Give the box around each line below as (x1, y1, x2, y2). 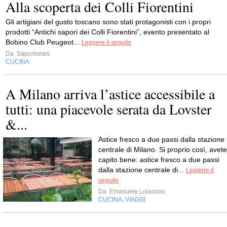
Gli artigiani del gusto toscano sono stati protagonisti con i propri (6, 18, 211, 26)
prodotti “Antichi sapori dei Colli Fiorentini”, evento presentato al (6, 28, 209, 36)
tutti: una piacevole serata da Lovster (6, 99, 211, 119)
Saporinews (15, 50, 50, 57)
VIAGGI (125, 196, 145, 203)
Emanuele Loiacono (108, 188, 165, 195)
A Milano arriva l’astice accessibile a (6, 84, 215, 103)
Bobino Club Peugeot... (6, 38, 82, 46)
